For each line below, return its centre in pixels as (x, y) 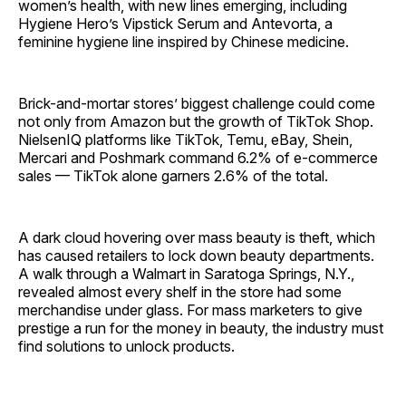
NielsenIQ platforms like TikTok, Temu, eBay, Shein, (185, 140)
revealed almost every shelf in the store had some (180, 292)
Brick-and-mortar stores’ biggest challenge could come (197, 104)
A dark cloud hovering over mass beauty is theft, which (197, 238)
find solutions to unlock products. (126, 347)
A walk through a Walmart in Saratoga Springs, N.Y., (186, 274)
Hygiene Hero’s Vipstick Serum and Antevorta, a (175, 24)
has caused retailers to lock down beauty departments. (196, 256)
